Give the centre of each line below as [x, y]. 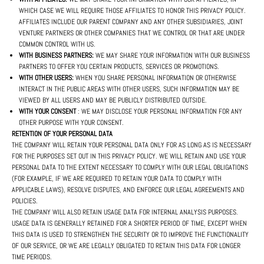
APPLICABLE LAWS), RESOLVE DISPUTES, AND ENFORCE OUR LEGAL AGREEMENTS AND [128, 190]
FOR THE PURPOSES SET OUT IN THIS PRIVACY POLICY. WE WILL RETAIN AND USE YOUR [129, 156]
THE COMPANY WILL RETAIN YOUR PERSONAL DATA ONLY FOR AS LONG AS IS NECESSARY [132, 145]
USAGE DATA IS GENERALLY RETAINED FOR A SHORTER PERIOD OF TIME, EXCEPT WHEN [129, 224]
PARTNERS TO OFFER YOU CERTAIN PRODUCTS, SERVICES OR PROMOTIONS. [119, 67]
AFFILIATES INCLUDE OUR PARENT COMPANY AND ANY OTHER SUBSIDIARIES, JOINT [131, 22]
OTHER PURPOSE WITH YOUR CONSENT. [71, 123]
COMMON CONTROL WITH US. [57, 44]
